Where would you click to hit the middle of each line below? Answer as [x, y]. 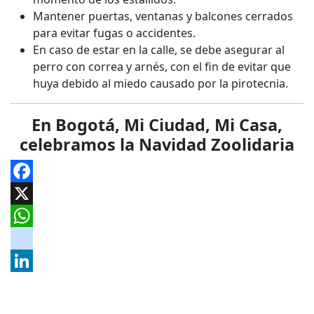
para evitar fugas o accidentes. [114, 33]
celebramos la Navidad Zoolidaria [157, 144]
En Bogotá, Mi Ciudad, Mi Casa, [157, 124]
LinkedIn [33, 283]
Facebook [36, 193]
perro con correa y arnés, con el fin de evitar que [162, 66]
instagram [38, 260]
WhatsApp [38, 238]
